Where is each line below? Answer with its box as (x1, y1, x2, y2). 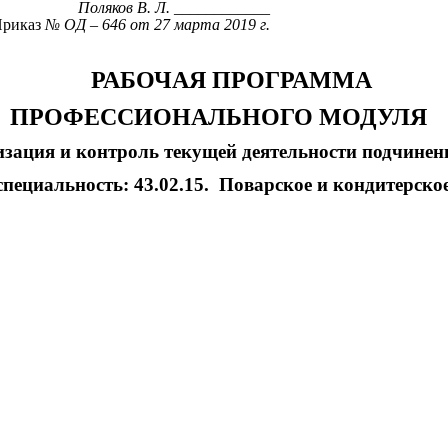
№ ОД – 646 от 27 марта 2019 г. (44, 16, 270, 34)
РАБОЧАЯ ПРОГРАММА (91, 67, 372, 94)
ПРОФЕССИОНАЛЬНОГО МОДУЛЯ (10, 104, 433, 131)
